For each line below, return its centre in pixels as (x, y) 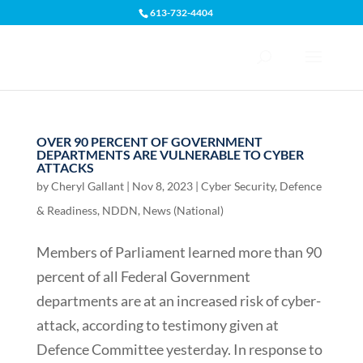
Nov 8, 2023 (162, 186)
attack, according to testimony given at (157, 325)
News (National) (183, 210)
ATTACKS (65, 167)
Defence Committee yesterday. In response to (179, 349)
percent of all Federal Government (143, 276)
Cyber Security (237, 186)
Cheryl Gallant (87, 186)
